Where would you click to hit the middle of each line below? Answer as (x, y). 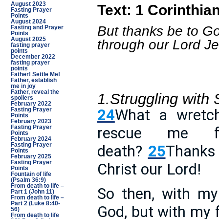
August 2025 (28, 39)
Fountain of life (31, 174)
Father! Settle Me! (35, 74)
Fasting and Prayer (37, 27)
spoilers (22, 98)
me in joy (23, 86)
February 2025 (31, 156)
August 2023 (28, 4)
